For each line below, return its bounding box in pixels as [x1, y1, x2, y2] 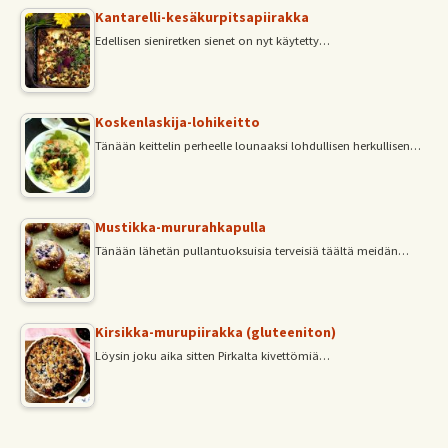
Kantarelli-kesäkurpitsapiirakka [95, 7, 309, 26]
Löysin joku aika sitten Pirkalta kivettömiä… [95, 347, 330, 363]
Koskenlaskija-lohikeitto [95, 112, 260, 131]
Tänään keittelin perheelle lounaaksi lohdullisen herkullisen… [95, 137, 421, 153]
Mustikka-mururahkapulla [95, 217, 266, 236]
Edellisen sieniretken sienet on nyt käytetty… [95, 32, 330, 48]
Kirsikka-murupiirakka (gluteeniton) [95, 322, 336, 341]
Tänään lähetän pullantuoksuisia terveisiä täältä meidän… [95, 242, 409, 258]
